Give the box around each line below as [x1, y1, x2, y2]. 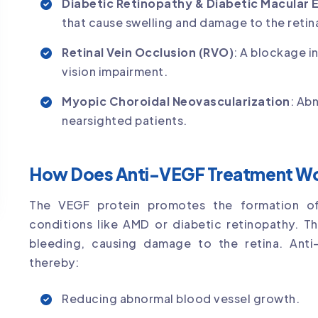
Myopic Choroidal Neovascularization [62, 94, 290, 109]
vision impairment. [62, 64, 168, 79]
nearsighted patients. [62, 113, 187, 128]
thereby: [29, 255, 79, 270]
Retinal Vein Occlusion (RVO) [62, 45, 234, 60]
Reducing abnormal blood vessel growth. [62, 291, 300, 307]
